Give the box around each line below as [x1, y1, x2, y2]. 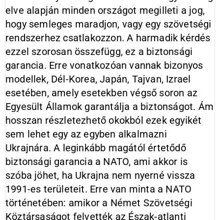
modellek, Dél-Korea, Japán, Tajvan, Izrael [5, 73, 191, 85]
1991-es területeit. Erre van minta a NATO [5, 183, 192, 195]
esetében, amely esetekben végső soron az [5, 87, 197, 99]
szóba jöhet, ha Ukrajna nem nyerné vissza [5, 169, 195, 181]
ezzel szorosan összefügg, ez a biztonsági [5, 46, 193, 57]
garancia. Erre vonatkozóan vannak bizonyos [5, 59, 203, 71]
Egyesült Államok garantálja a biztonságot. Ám [5, 101, 214, 112]
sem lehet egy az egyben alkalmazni [5, 128, 167, 140]
